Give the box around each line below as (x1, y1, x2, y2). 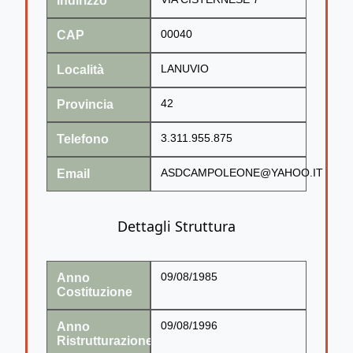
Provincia (57, 97, 113, 111)
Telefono (57, 132, 109, 146)
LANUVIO (161, 62, 209, 75)
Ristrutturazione (57, 333, 153, 347)
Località (57, 62, 104, 76)
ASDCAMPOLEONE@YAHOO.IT (161, 166, 323, 179)
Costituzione (57, 284, 132, 299)
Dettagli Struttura (117, 216, 236, 236)
